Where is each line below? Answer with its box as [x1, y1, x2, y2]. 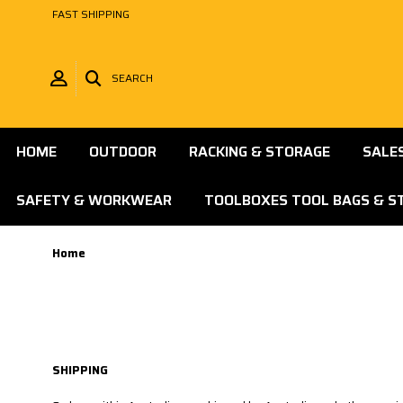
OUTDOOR [89, 140, 157, 163]
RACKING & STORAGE [189, 140, 330, 163]
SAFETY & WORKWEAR [16, 189, 172, 211]
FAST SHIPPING [52, 5, 130, 22]
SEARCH [112, 69, 153, 86]
